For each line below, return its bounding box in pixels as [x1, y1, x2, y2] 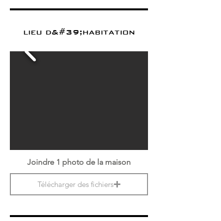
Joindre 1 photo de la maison [27, 157, 131, 167]
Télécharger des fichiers [37, 179, 113, 189]
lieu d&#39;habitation [23, 27, 135, 37]
